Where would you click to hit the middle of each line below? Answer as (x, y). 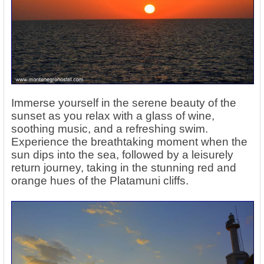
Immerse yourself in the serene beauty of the (124, 103)
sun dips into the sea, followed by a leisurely (122, 155)
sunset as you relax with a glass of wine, (113, 116)
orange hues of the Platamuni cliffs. (100, 181)
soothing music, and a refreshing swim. (110, 129)
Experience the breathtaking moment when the (129, 142)
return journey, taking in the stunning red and (124, 168)
